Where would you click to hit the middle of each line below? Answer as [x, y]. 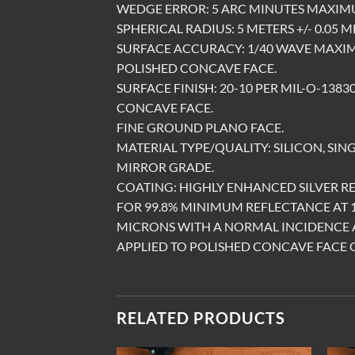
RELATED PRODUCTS [201, 318]
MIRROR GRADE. [165, 166]
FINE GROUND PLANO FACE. [200, 127]
